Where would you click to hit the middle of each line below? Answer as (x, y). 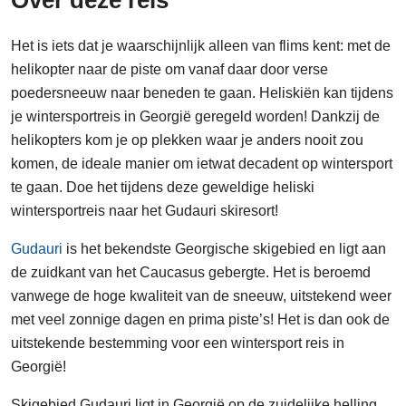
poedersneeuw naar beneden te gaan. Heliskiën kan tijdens (202, 93)
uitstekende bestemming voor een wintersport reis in (178, 343)
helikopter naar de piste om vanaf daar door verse (169, 70)
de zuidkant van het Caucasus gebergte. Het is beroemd (191, 273)
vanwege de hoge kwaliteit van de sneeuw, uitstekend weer (201, 296)
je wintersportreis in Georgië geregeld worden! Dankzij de (195, 117)
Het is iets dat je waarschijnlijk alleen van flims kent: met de (201, 46)
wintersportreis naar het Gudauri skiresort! (145, 211)
